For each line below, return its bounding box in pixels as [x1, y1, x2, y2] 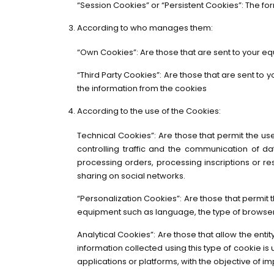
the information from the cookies [77, 83, 207, 94]
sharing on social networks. [77, 170, 185, 182]
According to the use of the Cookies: [77, 105, 221, 117]
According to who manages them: [77, 22, 213, 34]
